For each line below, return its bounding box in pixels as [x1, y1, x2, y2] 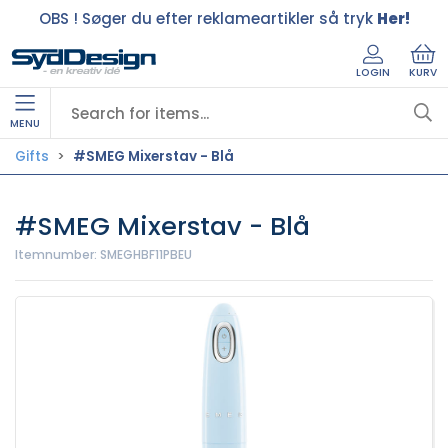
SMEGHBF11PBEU [100, 246, 192, 263]
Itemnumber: [15, 246, 100, 263]
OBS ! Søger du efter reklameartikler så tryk [38, 7, 377, 29]
